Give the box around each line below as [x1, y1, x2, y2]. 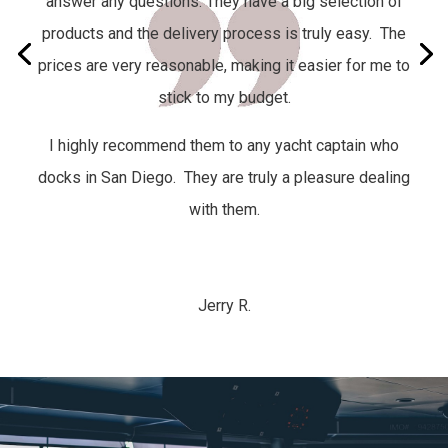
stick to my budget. [157, 87, 291, 107]
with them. [188, 199, 260, 219]
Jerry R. [197, 295, 251, 315]
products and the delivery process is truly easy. [42, 23, 380, 43]
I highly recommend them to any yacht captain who [49, 135, 399, 155]
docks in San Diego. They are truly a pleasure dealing [38, 167, 410, 187]
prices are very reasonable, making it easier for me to [38, 55, 410, 75]
